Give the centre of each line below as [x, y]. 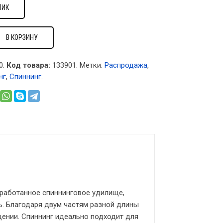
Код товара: [28, 65]
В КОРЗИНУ [22, 38]
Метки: [92, 65]
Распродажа [126, 65]
